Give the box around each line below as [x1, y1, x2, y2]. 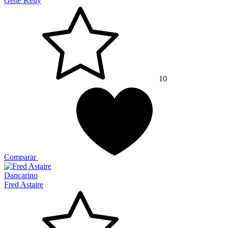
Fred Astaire [4, 180, 43, 189]
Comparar [4, 153, 36, 162]
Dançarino [4, 171, 38, 180]
